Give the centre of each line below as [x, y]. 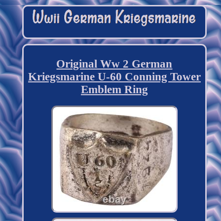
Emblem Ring [114, 90]
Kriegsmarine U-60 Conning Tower [114, 77]
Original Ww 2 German [114, 64]
